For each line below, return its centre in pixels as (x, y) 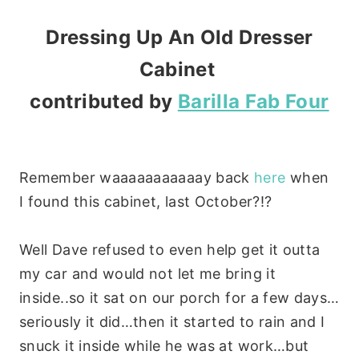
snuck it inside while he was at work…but (164, 345)
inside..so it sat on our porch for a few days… (179, 297)
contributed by (104, 101)
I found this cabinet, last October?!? (146, 201)
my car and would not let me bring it (147, 273)
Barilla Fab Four (253, 101)
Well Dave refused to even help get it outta (170, 249)
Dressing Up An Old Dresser (179, 37)
